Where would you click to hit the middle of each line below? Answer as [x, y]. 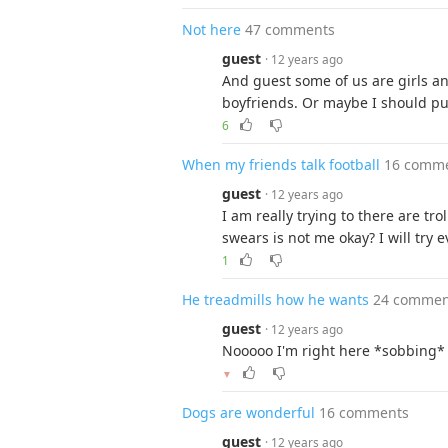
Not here [211, 29]
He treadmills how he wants [275, 299]
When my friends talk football [281, 164]
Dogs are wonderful [248, 412]
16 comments [364, 412]
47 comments [290, 29]
